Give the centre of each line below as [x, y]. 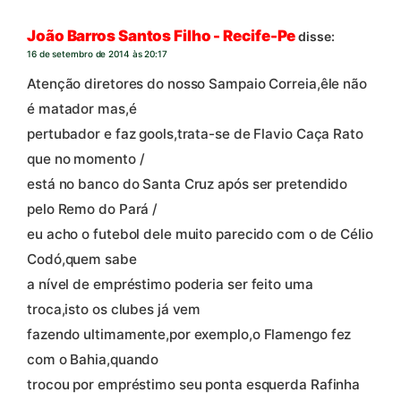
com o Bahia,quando [93, 359]
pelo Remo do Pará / [93, 209]
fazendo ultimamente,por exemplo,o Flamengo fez [189, 334]
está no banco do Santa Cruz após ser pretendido [188, 183]
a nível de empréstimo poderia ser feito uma [170, 284]
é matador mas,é [82, 108]
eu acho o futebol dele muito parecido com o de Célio [200, 234]
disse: [316, 36]
